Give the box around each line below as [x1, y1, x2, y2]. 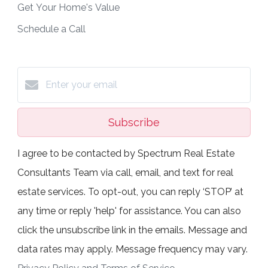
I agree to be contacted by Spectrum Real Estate [17, 148, 234, 160]
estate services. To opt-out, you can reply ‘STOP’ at [17, 186, 243, 198]
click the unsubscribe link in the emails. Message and [17, 224, 247, 236]
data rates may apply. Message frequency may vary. [17, 243, 248, 255]
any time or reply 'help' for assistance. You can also [17, 205, 241, 217]
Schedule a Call [17, 23, 86, 35]
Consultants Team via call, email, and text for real [17, 167, 233, 179]
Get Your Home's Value [17, 2, 120, 14]
